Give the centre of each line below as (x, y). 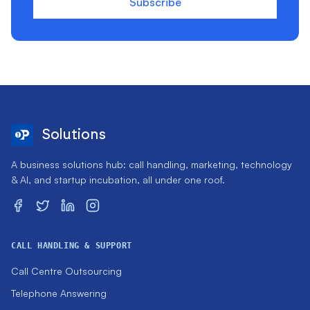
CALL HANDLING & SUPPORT (72, 246)
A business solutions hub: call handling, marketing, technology (152, 165)
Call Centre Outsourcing (66, 271)
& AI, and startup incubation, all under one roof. (118, 180)
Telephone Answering (59, 293)
